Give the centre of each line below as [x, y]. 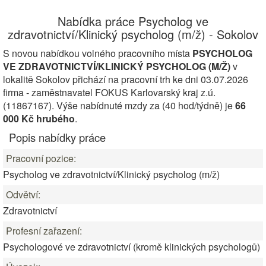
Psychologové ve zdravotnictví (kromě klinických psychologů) [132, 247]
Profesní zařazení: [44, 231]
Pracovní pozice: [41, 158]
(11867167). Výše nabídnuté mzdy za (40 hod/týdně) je [119, 105]
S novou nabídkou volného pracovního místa [98, 53]
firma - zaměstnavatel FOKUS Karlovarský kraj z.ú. [109, 92]
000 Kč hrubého [39, 118]
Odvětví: [23, 194]
